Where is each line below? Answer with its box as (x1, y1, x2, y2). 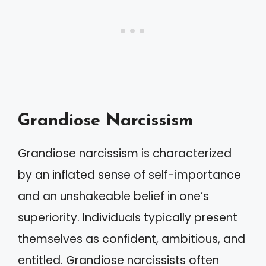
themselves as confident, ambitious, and (18, 231, 245, 247)
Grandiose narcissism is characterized (18, 145, 232, 161)
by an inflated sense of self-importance (18, 167, 241, 183)
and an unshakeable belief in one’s (18, 188, 209, 204)
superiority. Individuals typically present (18, 210, 237, 226)
